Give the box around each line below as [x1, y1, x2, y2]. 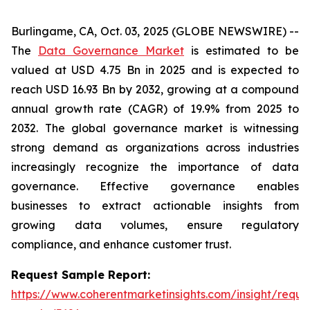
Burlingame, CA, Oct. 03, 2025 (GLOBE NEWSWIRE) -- [11, 24, 299, 38]
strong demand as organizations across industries [11, 140, 299, 154]
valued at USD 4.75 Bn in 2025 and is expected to [11, 63, 299, 77]
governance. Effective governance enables [11, 179, 299, 193]
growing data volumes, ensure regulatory [11, 218, 299, 232]
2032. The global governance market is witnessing [11, 121, 299, 135]
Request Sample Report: [11, 268, 150, 282]
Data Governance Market [38, 44, 184, 57]
